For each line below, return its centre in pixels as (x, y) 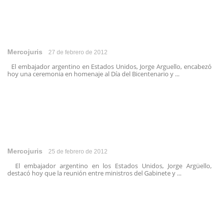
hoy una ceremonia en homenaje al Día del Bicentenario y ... (93, 74)
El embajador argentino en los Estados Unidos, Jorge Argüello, (109, 166)
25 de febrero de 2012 (78, 152)
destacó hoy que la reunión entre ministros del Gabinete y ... (94, 173)
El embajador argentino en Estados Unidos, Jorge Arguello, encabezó (109, 66)
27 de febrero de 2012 (78, 52)
